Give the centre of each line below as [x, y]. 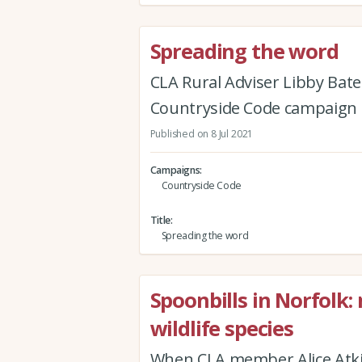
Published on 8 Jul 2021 [202, 133]
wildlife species [221, 328]
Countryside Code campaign [254, 107]
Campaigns [175, 170]
